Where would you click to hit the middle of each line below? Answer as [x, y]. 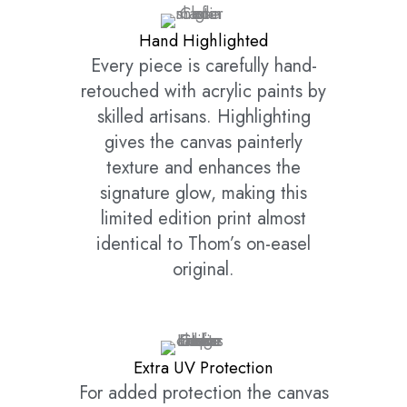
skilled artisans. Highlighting [203, 117]
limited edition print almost [203, 219]
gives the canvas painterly [203, 143]
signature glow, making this [203, 194]
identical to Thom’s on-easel [203, 244]
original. [203, 270]
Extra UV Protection [203, 368]
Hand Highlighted [203, 41]
